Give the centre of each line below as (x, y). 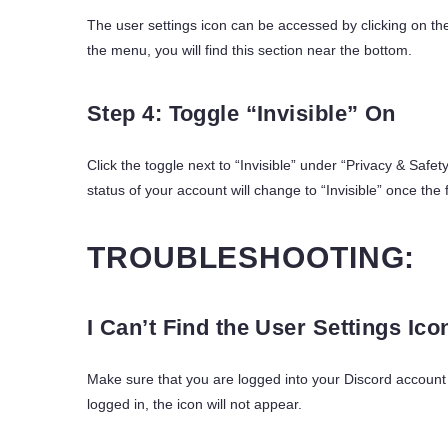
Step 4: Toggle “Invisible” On (241, 114)
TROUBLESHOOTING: (251, 257)
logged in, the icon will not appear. (194, 403)
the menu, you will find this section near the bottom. (249, 50)
